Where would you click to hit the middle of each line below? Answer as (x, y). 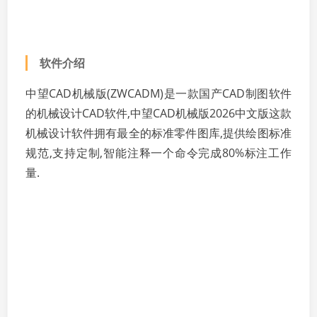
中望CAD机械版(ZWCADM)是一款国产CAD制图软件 (158, 93)
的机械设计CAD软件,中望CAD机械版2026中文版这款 (158, 113)
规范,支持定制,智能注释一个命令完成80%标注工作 (158, 153)
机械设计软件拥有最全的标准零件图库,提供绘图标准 (158, 133)
